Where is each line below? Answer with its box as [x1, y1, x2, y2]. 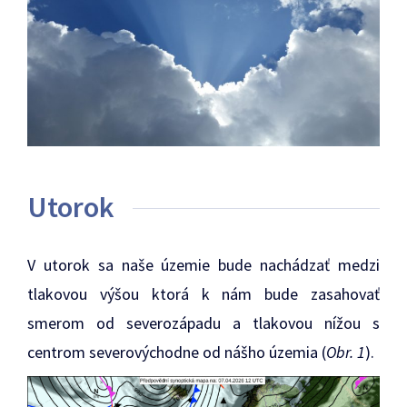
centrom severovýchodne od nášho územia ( [27, 342, 326, 363]
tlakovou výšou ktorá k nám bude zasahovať [27, 283, 380, 305]
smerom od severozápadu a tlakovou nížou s [27, 313, 380, 334]
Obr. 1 [326, 342, 365, 363]
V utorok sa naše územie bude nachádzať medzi [27, 254, 380, 276]
